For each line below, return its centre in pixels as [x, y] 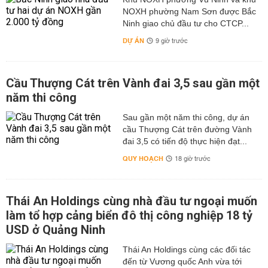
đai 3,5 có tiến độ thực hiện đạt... [185, 141]
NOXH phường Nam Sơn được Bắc [189, 11]
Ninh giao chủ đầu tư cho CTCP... [185, 23]
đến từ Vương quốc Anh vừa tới [182, 261]
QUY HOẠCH [143, 159]
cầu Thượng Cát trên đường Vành [187, 129]
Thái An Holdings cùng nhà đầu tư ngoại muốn [132, 201]
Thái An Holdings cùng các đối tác [186, 249]
